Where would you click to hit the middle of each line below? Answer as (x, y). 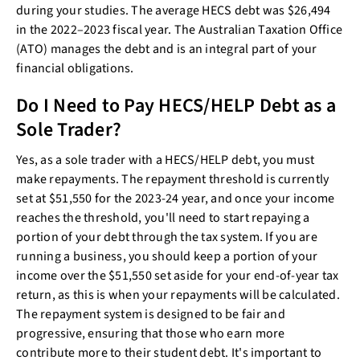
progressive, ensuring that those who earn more (151, 333)
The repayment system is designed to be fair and (151, 314)
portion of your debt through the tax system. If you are (167, 237)
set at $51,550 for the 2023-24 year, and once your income (176, 198)
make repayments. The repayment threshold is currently (173, 179)
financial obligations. (76, 68)
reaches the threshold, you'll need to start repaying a (163, 217)
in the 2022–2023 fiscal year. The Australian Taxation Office (179, 29)
